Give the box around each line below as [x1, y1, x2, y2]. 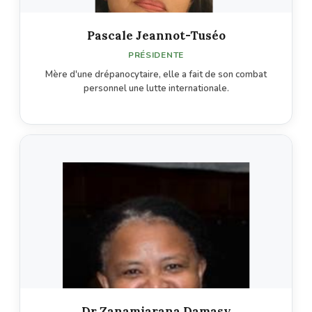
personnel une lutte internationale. [83, 81, 229, 95]
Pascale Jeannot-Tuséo [86, 27, 226, 43]
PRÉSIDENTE [127, 49, 185, 61]
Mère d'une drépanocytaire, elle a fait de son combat [45, 68, 267, 81]
